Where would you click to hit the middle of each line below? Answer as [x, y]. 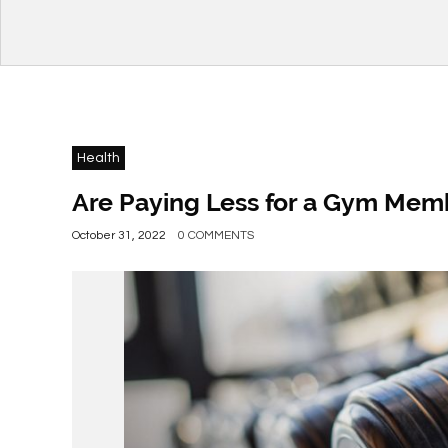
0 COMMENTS [216, 235]
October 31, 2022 [119, 235]
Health [98, 158]
